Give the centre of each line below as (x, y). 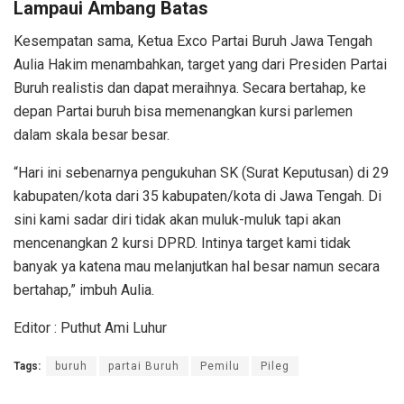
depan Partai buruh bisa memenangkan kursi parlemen (183, 111)
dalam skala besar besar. (92, 134)
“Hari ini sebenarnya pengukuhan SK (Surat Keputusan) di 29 (201, 172)
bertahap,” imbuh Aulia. (84, 289)
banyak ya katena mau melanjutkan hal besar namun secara (197, 266)
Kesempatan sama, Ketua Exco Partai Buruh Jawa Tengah (193, 41)
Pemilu (220, 366)
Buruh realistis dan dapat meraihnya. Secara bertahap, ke (190, 87)
